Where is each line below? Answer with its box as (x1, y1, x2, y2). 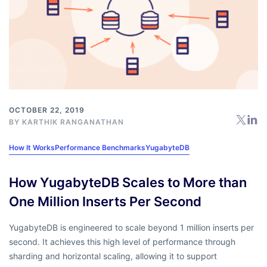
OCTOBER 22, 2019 (9, 105, 85, 115)
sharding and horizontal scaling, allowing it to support (9, 251, 217, 262)
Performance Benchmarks (55, 143, 145, 153)
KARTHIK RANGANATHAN (22, 117, 124, 127)
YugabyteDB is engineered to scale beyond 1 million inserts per (9, 222, 254, 233)
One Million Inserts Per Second (9, 194, 201, 210)
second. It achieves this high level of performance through (9, 237, 235, 247)
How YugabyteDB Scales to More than (9, 175, 247, 191)
